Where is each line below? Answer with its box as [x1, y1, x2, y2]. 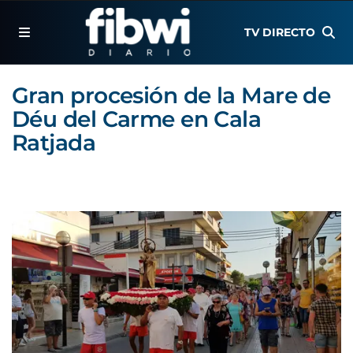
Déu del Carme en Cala [12, 106, 262, 132]
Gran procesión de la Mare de [12, 82, 331, 109]
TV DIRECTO [244, 25, 316, 39]
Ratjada [12, 129, 96, 156]
